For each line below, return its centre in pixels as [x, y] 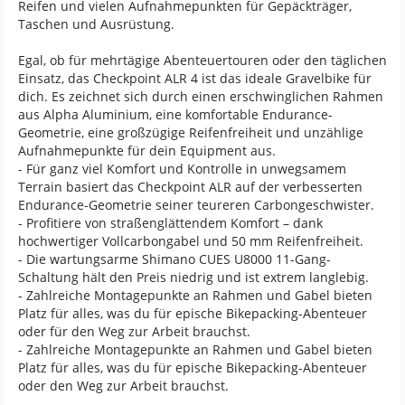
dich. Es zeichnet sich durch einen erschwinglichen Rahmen [201, 96]
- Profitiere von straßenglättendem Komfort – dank [170, 223]
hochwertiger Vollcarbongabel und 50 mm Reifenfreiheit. [191, 241]
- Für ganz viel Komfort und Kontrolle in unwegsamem [182, 169]
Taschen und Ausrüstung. [96, 24]
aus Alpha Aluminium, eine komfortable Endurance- [175, 114]
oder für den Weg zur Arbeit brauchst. [134, 331]
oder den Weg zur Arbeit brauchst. [123, 386]
